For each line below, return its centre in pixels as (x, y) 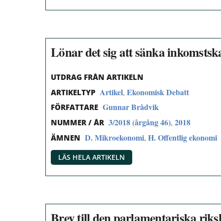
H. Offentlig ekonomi (183, 138)
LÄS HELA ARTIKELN (92, 157)
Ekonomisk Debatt (158, 92)
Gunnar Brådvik (131, 107)
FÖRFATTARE (74, 107)
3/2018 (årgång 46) (140, 122)
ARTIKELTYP (73, 92)
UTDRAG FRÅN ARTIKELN (97, 77)
